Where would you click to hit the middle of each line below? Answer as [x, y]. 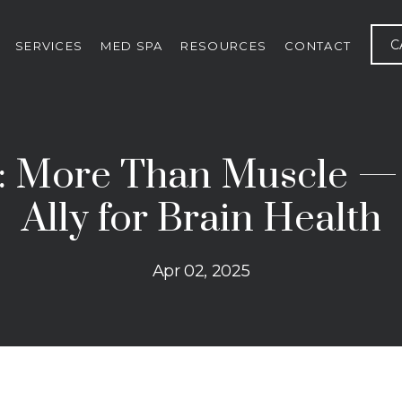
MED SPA [132, 46]
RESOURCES [224, 46]
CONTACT [318, 46]
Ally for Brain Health [201, 219]
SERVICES [49, 46]
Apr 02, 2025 [201, 271]
